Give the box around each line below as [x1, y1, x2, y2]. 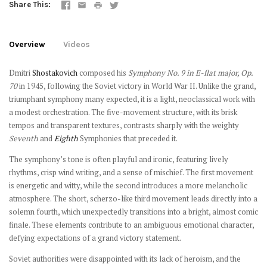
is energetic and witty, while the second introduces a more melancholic [9, 180, 247, 191]
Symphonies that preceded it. [80, 133, 178, 144]
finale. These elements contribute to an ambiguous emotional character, [9, 219, 254, 231]
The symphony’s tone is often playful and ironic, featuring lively [9, 154, 228, 165]
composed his [79, 67, 128, 79]
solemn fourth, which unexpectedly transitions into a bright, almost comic [9, 206, 258, 218]
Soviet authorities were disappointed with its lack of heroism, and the [9, 253, 241, 265]
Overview [9, 39, 45, 50]
